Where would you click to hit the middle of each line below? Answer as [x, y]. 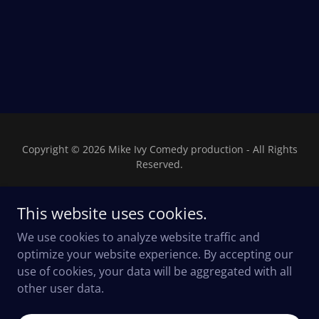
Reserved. [159, 164]
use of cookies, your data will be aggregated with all [155, 271]
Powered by [159, 247]
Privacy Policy [159, 302]
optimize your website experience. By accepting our [155, 254]
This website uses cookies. [112, 213]
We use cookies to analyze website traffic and [138, 237]
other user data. [61, 288]
